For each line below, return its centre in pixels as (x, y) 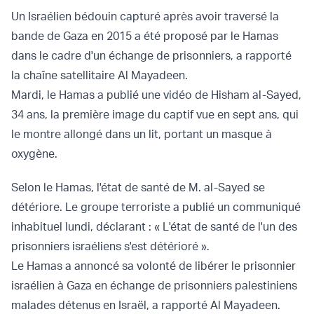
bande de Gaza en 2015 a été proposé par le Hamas (145, 36)
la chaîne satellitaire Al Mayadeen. (100, 75)
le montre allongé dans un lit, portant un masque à (142, 134)
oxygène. (34, 154)
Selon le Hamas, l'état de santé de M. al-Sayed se (138, 187)
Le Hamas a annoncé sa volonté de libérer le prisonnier (153, 266)
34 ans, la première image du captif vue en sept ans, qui (155, 115)
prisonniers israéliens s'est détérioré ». (110, 246)
